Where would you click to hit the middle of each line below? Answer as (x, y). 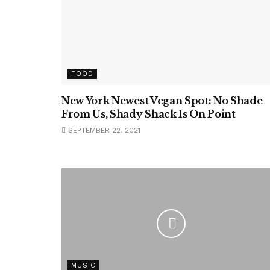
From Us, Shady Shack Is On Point (149, 114)
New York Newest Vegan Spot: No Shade (162, 101)
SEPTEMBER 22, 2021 (103, 130)
